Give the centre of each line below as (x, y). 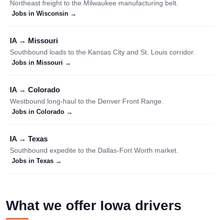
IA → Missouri (34, 41)
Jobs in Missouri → (41, 63)
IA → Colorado (35, 90)
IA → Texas (29, 139)
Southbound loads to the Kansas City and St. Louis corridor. (102, 52)
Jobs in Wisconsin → (44, 14)
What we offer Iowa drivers (94, 206)
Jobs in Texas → (37, 161)
